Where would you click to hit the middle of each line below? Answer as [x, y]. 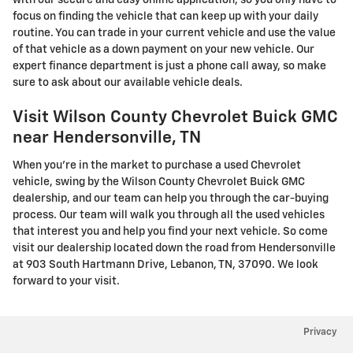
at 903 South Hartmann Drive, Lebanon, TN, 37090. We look [165, 264]
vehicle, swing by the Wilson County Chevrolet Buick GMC [159, 182]
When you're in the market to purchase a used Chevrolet [157, 165]
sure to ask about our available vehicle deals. [128, 83]
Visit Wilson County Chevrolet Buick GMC [175, 118]
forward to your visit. [66, 281]
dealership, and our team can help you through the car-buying [171, 198]
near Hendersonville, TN [107, 139]
